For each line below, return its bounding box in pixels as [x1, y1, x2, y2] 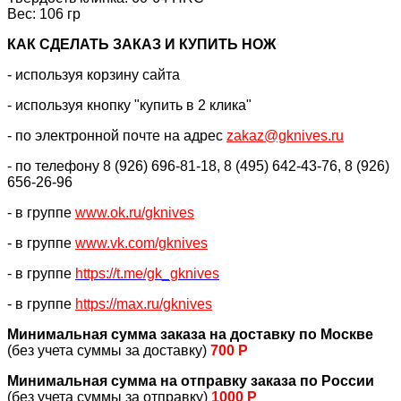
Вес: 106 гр [7, 5, 81, 21]
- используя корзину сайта [7, 66, 180, 82]
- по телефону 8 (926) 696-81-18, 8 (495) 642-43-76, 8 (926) [7, 158, 389, 174]
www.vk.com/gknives [75, 235, 208, 251]
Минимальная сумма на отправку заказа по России [7, 372, 374, 388]
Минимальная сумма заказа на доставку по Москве [7, 326, 373, 342]
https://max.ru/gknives [75, 295, 212, 311]
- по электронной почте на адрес [7, 127, 226, 143]
